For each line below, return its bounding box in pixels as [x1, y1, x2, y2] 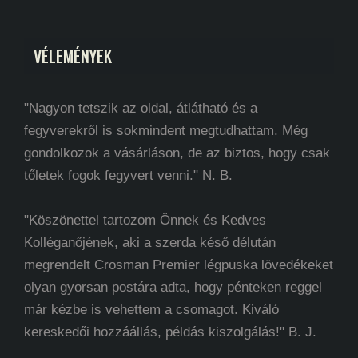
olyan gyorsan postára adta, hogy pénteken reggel [24, 279, 322, 295]
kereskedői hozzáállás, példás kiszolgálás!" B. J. [24, 324, 316, 340]
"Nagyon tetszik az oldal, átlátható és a [24, 100, 257, 116]
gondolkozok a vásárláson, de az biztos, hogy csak [24, 145, 330, 161]
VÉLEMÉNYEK [34, 43, 112, 68]
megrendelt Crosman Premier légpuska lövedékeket [24, 257, 333, 272]
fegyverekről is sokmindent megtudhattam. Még [24, 122, 308, 138]
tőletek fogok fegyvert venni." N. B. [24, 167, 233, 183]
